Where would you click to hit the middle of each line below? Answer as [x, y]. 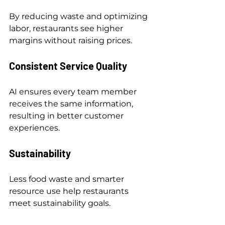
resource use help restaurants [70, 191]
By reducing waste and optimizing [79, 16]
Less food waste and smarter [68, 179]
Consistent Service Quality [68, 66]
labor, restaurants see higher [67, 28]
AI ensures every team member [74, 91]
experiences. [34, 128]
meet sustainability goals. [60, 203]
